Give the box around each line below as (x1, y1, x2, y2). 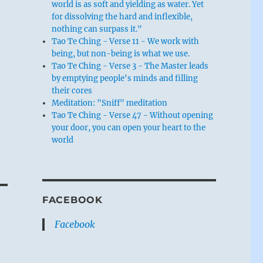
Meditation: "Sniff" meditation (52, 97, 168, 108)
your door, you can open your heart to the (52, 122, 206, 133)
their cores (52, 85, 93, 96)
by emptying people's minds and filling (52, 73, 198, 83)
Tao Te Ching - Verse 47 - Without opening (52, 110, 214, 120)
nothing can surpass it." (52, 23, 143, 34)
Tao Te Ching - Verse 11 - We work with (52, 36, 200, 46)
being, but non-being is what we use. (52, 48, 190, 59)
